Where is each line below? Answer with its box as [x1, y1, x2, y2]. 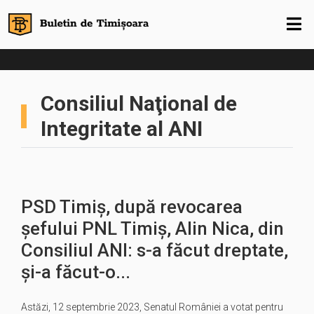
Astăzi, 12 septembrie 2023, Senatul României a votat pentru [21, 301, 283, 313]
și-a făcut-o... [21, 261, 130, 282]
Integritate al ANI [40, 116, 203, 141]
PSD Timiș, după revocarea [21, 196, 243, 217]
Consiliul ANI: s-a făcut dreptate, [21, 240, 288, 261]
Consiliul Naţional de [40, 91, 237, 116]
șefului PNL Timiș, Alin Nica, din [21, 218, 284, 239]
